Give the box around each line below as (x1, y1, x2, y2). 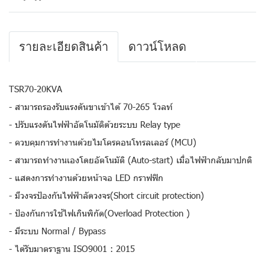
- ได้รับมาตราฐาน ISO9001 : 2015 (9, 243, 135, 254)
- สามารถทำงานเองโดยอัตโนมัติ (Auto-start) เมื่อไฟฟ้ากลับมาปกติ (9, 154, 252, 166)
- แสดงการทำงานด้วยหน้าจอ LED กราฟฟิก (9, 172, 163, 183)
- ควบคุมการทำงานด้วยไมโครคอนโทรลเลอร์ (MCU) (9, 136, 196, 148)
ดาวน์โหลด (128, 40, 186, 53)
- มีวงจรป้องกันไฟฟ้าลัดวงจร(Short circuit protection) (9, 189, 204, 201)
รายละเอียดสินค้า (19, 40, 108, 53)
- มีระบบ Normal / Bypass (9, 225, 106, 237)
